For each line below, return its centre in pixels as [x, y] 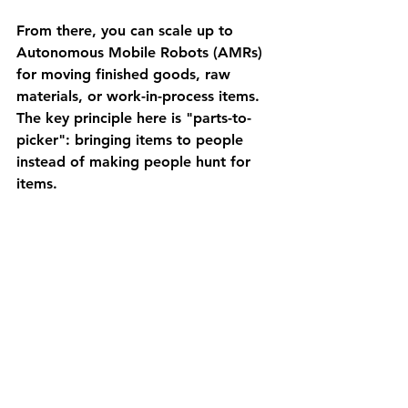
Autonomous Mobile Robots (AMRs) [142, 52]
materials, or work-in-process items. [140, 96]
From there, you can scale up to [127, 31]
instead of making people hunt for [136, 162]
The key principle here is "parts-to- [134, 118]
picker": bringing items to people [132, 140]
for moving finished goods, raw [126, 74]
